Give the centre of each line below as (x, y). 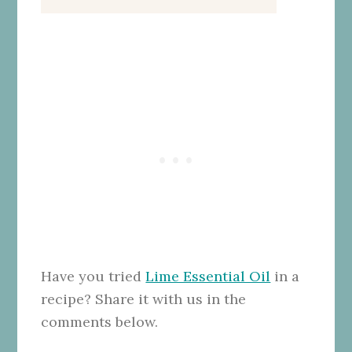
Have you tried (93, 276)
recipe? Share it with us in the (144, 299)
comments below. (100, 321)
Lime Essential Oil (208, 276)
